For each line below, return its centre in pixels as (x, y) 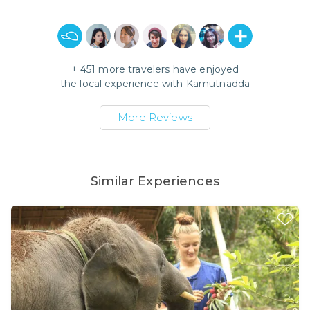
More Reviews (155, 117)
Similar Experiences (155, 181)
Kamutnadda (218, 84)
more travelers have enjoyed (167, 69)
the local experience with (123, 84)
